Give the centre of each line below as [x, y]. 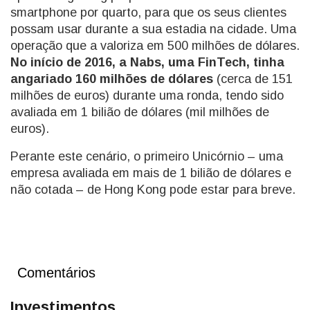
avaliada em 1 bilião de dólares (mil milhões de [140, 112]
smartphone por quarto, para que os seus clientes [148, 12]
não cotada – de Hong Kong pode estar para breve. [153, 190]
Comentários [56, 273]
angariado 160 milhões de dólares [112, 79]
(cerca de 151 [253, 79]
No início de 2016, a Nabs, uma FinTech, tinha [147, 62]
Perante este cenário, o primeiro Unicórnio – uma [147, 156]
